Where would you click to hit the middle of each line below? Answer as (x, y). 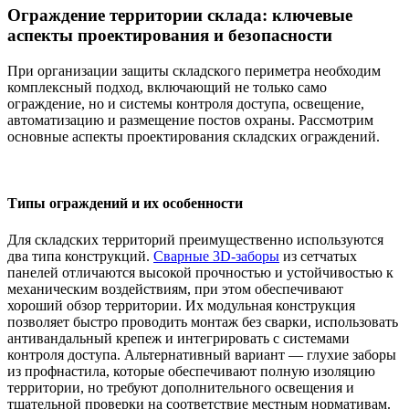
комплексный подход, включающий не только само (167, 88)
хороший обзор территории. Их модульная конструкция (181, 305)
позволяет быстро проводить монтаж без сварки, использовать (203, 321)
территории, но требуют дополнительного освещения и (181, 387)
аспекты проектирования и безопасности (170, 36)
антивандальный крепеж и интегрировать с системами (178, 338)
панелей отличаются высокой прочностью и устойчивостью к (200, 272)
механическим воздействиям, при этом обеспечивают (175, 288)
